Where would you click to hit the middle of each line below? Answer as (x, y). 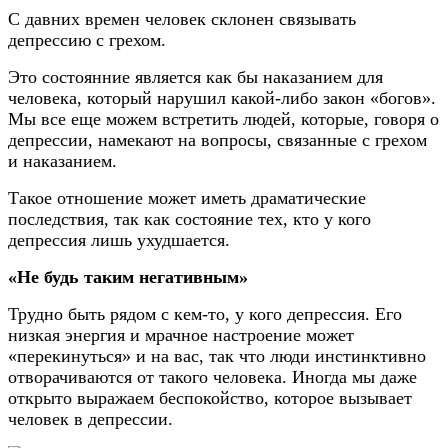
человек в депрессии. (90, 418)
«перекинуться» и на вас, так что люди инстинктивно (217, 355)
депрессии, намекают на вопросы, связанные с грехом (217, 139)
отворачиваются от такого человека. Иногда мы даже (212, 376)
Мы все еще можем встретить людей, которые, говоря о (223, 118)
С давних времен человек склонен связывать (182, 18)
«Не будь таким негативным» (128, 276)
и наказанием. (62, 160)
